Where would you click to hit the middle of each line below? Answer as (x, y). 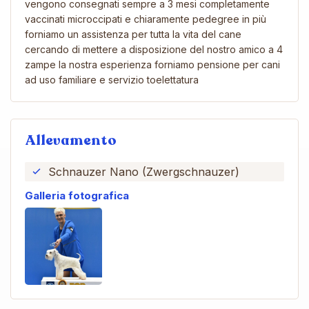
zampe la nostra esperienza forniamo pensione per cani (152, 64)
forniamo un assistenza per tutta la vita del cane (133, 34)
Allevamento (71, 140)
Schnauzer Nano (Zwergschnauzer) (144, 171)
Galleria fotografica (77, 195)
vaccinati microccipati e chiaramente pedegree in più (146, 19)
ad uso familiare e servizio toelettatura (113, 79)
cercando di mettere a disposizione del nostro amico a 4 (154, 49)
